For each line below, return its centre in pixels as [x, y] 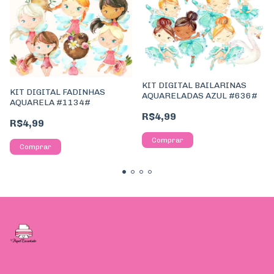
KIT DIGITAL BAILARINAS [194, 86]
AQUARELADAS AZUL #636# [200, 96]
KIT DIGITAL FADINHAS [57, 92]
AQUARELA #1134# [50, 102]
